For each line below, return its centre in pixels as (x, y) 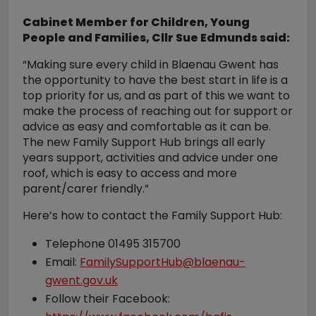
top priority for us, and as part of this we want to (156, 96)
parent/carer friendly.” (86, 189)
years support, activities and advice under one (150, 158)
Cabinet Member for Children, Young (136, 22)
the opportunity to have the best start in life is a (155, 80)
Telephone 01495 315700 (113, 244)
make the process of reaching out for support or (158, 111)
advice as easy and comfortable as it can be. (147, 127)
